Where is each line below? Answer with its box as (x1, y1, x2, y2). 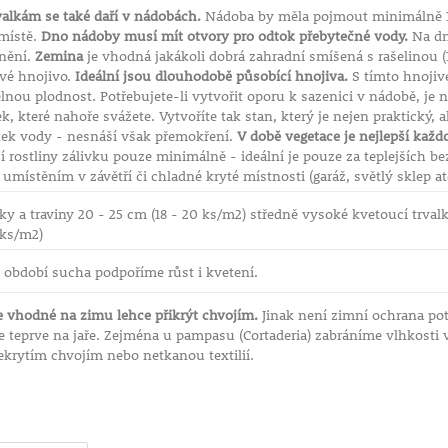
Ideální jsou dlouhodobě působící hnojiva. (74, 67, 348, 85)
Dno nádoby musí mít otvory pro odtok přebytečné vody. (40, 27, 408, 45)
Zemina (34, 47, 83, 65)
